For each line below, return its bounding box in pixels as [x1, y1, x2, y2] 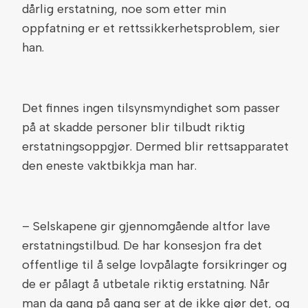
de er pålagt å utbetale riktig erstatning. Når [22, 276, 269, 291]
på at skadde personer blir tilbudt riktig [22, 120, 245, 135]
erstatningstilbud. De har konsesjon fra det [22, 238, 262, 253]
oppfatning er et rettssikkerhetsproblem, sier [22, 21, 280, 36]
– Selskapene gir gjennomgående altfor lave [22, 219, 270, 234]
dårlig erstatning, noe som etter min [22, 1, 226, 16]
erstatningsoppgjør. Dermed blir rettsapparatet [22, 139, 289, 154]
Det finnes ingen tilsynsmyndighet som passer [22, 100, 280, 115]
